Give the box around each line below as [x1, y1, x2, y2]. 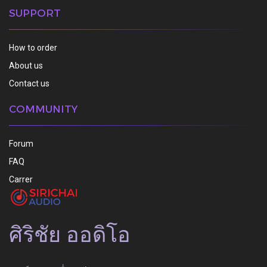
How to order [9, 43, 57, 52]
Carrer [9, 175, 33, 184]
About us [9, 61, 43, 70]
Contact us [9, 79, 49, 88]
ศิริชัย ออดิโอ [9, 222, 136, 247]
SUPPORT [9, 7, 61, 18]
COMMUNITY [9, 103, 77, 114]
